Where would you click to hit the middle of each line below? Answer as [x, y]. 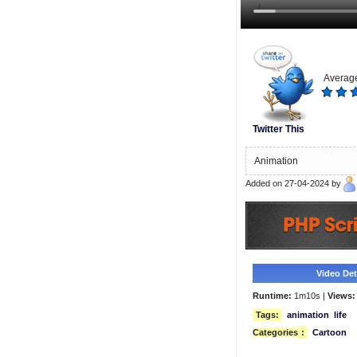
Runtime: [272, 295]
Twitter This [278, 129]
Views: [341, 295]
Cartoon [329, 332]
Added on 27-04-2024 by [294, 183]
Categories [275, 332]
